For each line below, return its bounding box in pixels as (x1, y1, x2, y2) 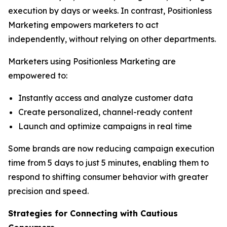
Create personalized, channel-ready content (18, 107, 195, 117)
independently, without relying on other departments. (8, 34, 218, 44)
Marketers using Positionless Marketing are (8, 56, 176, 66)
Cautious (138, 208, 178, 218)
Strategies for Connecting (8, 208, 120, 218)
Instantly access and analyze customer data (18, 93, 195, 103)
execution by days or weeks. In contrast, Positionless (8, 6, 212, 16)
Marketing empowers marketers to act (8, 20, 159, 30)
